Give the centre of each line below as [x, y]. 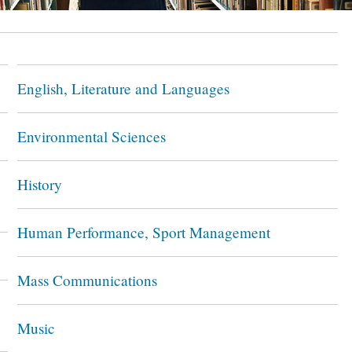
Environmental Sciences [91, 136]
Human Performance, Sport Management [143, 232]
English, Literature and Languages [123, 88]
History [39, 184]
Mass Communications [87, 280]
